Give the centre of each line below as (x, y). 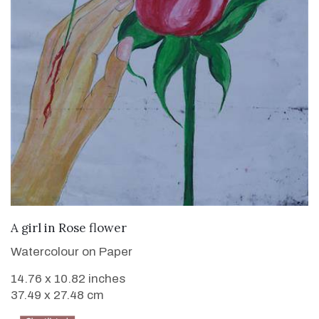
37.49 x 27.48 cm (57, 296)
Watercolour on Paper (72, 252)
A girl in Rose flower (69, 228)
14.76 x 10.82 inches (68, 279)
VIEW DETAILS (159, 226)
